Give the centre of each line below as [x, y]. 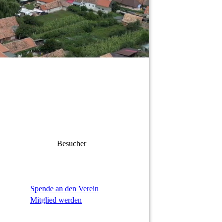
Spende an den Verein [64, 189]
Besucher [72, 144]
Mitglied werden [56, 200]
